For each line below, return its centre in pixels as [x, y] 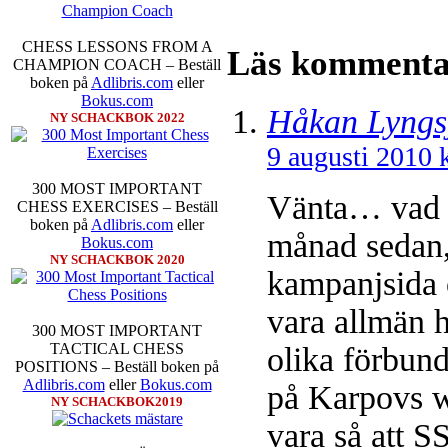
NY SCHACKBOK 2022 [117, 118]
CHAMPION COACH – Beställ [117, 65]
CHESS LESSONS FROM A [117, 47]
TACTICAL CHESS [117, 349]
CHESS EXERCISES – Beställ [117, 207]
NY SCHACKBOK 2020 [117, 260]
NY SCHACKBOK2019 [117, 402]
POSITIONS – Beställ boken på [117, 367]
